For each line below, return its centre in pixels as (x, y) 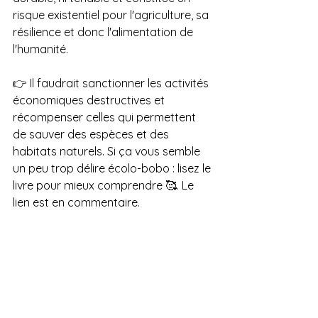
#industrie (99, 237)
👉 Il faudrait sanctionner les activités (112, 83)
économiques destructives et (90, 100)
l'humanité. (40, 49)
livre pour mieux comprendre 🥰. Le (105, 186)
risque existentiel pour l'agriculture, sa (112, 15)
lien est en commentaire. (76, 203)
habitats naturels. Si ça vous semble (108, 152)
